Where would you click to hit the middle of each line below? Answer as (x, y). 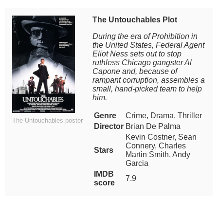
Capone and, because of (135, 71)
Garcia (137, 163)
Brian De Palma (153, 126)
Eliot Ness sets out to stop (137, 54)
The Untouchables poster (47, 120)
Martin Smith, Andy (158, 154)
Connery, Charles (156, 146)
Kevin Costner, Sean (161, 137)
